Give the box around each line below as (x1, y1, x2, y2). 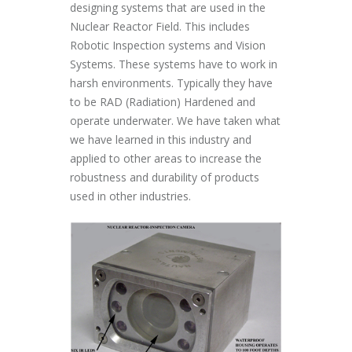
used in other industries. (70, 189, 191, 203)
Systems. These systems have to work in (70, 57, 277, 71)
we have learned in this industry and (70, 132, 251, 147)
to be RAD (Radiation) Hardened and (70, 94, 255, 109)
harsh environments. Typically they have (70, 75, 273, 90)
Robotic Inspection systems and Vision (70, 38, 266, 53)
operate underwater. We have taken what (70, 113, 280, 128)
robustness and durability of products (70, 170, 259, 185)
